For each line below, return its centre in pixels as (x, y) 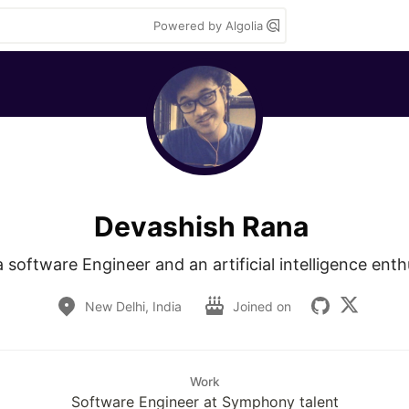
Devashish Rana (201, 226)
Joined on (264, 306)
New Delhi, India (133, 306)
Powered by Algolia (210, 26)
